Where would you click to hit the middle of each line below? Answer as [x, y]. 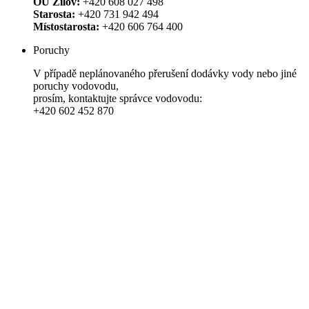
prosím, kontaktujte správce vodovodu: [118, 98]
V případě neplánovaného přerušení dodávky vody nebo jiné [165, 73]
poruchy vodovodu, [77, 86]
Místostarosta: [66, 27]
